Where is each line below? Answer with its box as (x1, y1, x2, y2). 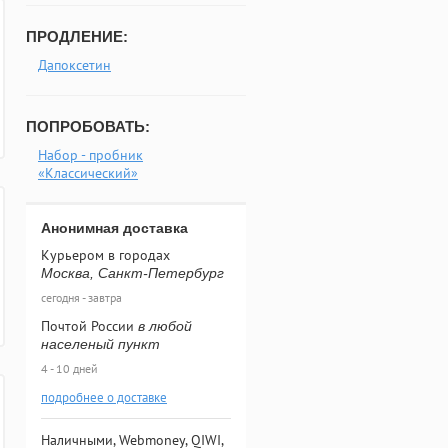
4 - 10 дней (41, 361, 98, 376)
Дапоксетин (38, 56, 111, 74)
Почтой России (41, 317, 138, 335)
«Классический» (38, 164, 138, 182)
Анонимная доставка (41, 220, 188, 236)
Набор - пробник (38, 146, 143, 164)
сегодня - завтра (41, 290, 122, 305)
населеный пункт (41, 336, 160, 352)
